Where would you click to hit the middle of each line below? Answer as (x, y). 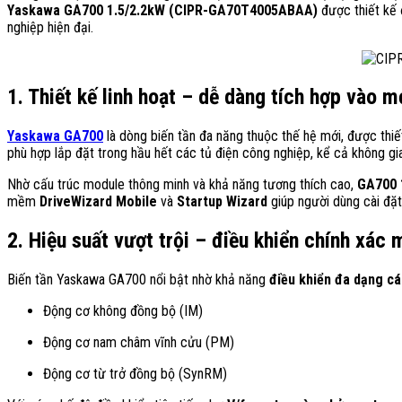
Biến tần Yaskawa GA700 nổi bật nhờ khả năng (138, 280)
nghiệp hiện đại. (50, 27)
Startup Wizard (222, 202)
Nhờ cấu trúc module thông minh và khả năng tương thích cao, (182, 185)
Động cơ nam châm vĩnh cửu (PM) (139, 343)
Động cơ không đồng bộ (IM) (123, 311)
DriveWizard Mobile (98, 202)
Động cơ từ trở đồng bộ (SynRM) (135, 374)
